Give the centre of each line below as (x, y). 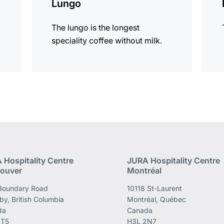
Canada (139, 210)
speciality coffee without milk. (107, 41)
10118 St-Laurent (154, 188)
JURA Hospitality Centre (173, 161)
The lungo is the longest (96, 28)
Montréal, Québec (156, 199)
